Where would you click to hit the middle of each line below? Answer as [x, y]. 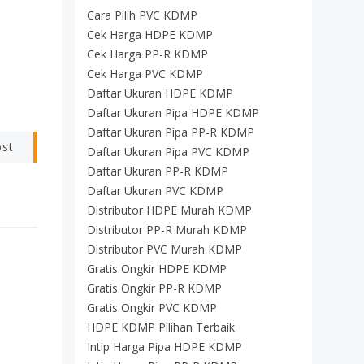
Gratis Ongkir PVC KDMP [152, 308]
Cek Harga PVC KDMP [145, 74]
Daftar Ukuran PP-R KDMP [158, 171]
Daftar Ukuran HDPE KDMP [160, 93]
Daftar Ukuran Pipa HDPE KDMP [173, 113]
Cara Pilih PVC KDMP [142, 15]
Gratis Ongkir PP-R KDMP [154, 288]
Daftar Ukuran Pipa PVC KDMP [168, 152]
